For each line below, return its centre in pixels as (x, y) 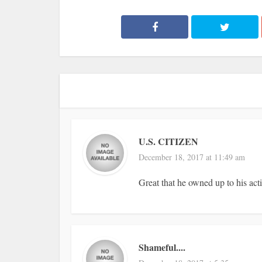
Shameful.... (162, 247)
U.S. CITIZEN (168, 141)
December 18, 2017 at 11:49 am (192, 157)
